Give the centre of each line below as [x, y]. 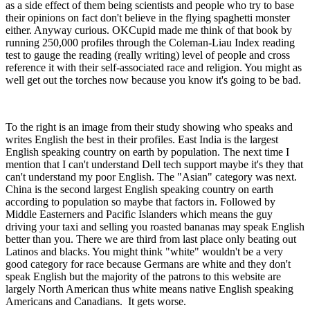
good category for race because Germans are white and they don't [148, 264]
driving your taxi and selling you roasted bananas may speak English [155, 227]
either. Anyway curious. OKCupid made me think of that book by [149, 30]
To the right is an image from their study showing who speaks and [149, 127]
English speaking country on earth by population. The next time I [147, 152]
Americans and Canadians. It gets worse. [96, 302]
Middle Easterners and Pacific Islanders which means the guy [139, 215]
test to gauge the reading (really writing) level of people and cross [148, 55]
